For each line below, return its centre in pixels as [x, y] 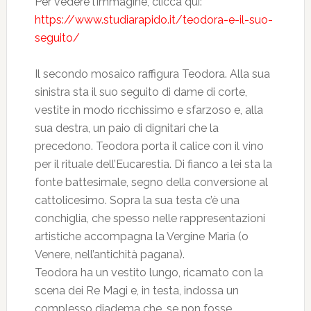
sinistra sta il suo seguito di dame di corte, [141, 92]
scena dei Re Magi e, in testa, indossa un [136, 291]
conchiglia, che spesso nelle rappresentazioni [150, 218]
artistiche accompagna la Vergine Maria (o [141, 236]
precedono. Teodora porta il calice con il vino [149, 146]
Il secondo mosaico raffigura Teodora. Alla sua [152, 74]
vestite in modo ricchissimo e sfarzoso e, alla [149, 110]
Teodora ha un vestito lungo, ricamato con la [149, 272]
